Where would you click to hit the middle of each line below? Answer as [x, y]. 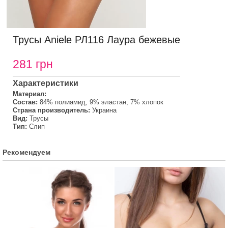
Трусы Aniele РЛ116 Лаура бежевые [96, 40]
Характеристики [46, 83]
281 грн [33, 64]
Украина [104, 110]
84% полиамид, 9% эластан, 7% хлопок [102, 102]
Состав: [25, 102]
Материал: [30, 94]
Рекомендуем [26, 152]
